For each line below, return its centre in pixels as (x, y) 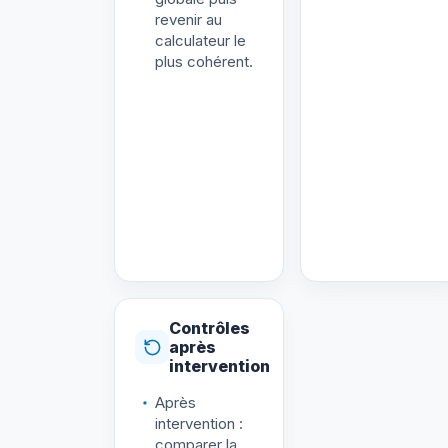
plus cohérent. (204, 61)
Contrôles (209, 327)
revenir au (188, 19)
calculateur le (200, 40)
